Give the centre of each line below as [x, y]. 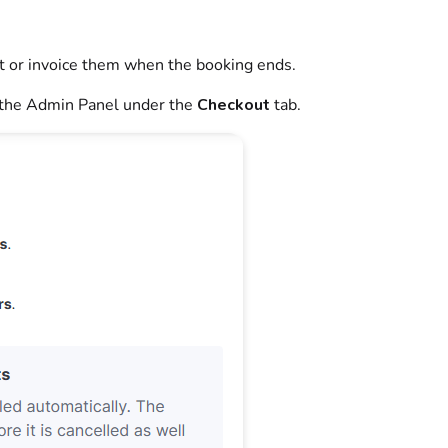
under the [157, 105]
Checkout [233, 105]
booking [224, 65]
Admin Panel [72, 105]
